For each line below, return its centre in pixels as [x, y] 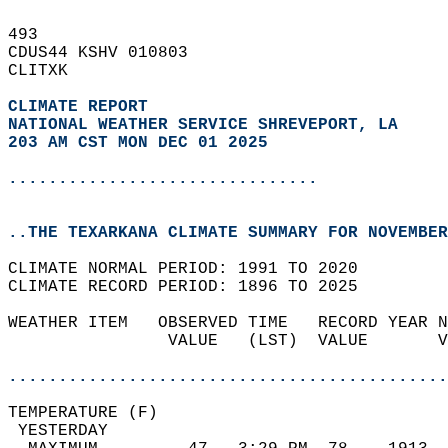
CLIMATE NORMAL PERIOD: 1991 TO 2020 [193, 269]
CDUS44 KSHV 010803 [108, 53]
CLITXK [48, 71]
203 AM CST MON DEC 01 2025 [138, 143]
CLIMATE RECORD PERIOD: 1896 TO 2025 [193, 287]
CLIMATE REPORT [83, 107]
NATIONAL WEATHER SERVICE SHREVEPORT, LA [203, 125]
